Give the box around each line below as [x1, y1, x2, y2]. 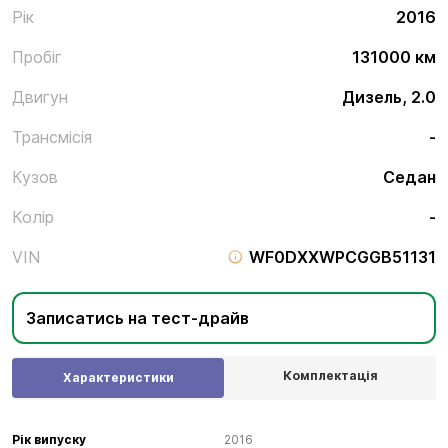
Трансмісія [12, 127, 92, 147]
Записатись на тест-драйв [26, 308, 249, 328]
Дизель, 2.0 [342, 87, 436, 107]
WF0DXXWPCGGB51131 [249, 247, 436, 267]
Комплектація [282, 368, 378, 383]
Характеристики [62, 370, 174, 385]
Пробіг [12, 47, 62, 67]
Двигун [12, 87, 68, 107]
